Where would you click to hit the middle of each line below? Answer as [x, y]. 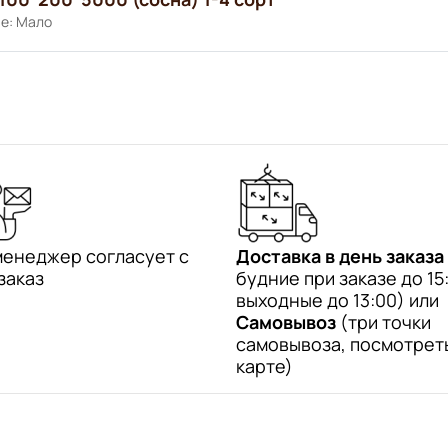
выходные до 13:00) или [337, 299]
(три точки [383, 321]
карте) [264, 365]
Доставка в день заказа [340, 255]
